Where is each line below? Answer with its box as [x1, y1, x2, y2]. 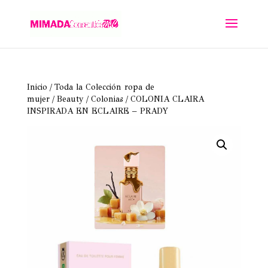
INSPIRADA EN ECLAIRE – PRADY [26, 106, 168, 116]
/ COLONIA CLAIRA [123, 94, 204, 104]
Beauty [56, 94, 84, 104]
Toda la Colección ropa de [54, 82, 154, 92]
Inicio [26, 82, 47, 92]
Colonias [90, 94, 123, 104]
